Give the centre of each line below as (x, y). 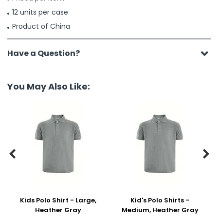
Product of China (41, 26)
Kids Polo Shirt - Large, (58, 200)
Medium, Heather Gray (160, 210)
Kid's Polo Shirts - (160, 200)
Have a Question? (44, 53)
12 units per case (40, 12)
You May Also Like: (49, 86)
